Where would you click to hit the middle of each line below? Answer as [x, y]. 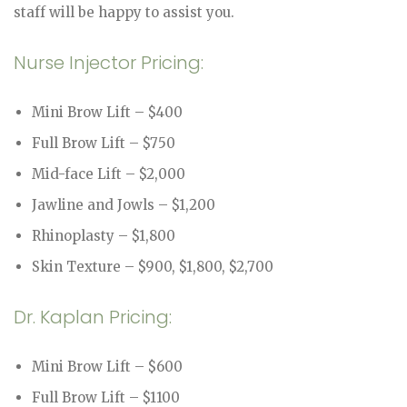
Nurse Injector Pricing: [109, 62]
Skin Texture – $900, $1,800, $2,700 [153, 266]
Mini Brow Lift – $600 [107, 366]
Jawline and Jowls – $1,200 [124, 204]
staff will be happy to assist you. [124, 12]
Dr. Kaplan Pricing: [93, 317]
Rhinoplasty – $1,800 [104, 235]
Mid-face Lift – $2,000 [109, 174]
